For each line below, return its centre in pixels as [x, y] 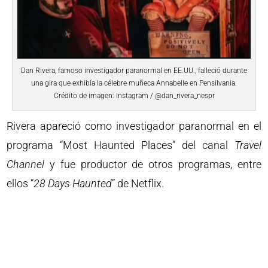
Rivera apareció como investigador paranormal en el [134, 126]
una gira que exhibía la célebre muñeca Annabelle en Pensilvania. [134, 83]
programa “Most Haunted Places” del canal [121, 145]
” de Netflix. [138, 184]
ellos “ [20, 184]
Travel [248, 145]
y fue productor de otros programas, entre [153, 165]
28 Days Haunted [73, 184]
